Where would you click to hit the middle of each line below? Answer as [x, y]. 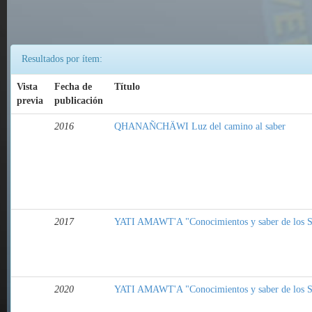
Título [127, 87]
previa [30, 101]
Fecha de [73, 87]
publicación [79, 101]
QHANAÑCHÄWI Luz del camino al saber [200, 127]
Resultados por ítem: [62, 59]
